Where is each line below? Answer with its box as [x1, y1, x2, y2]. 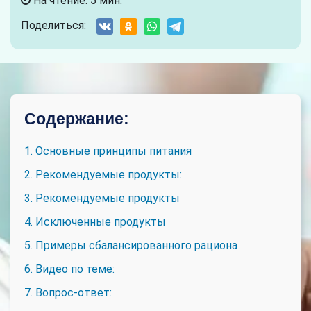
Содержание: [24, 110, 129, 128]
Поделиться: [21, 19, 86, 32]
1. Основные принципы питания [24, 144, 192, 158]
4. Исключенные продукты [24, 215, 166, 228]
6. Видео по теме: [24, 262, 115, 276]
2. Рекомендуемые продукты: [24, 168, 182, 181]
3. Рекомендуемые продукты [24, 192, 180, 205]
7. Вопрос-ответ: [24, 286, 112, 299]
